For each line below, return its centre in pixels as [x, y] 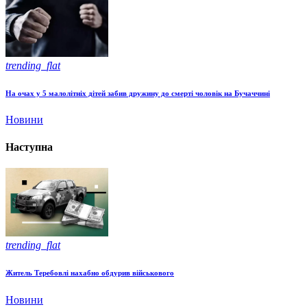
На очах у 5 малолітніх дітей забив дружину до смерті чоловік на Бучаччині [138, 93]
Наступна [29, 147]
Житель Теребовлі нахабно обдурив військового [90, 272]
